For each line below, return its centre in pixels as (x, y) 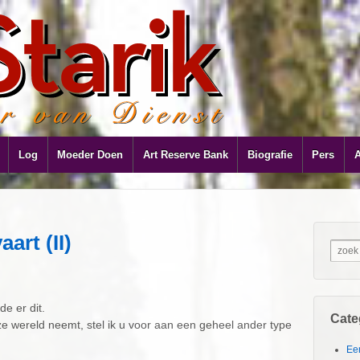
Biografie (270, 155)
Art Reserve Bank (185, 155)
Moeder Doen (90, 155)
